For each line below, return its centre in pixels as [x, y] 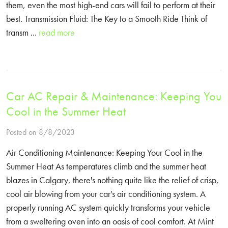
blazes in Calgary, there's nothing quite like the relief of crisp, [112, 180]
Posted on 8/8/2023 [40, 132]
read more [57, 32]
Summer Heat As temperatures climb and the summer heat [106, 166]
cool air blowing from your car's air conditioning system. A [106, 194]
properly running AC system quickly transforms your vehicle [108, 207]
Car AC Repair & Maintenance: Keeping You [114, 96]
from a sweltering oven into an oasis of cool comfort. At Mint [110, 221]
